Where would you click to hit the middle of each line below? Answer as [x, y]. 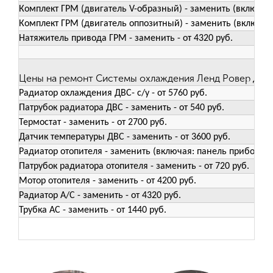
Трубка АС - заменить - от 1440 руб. [93, 211]
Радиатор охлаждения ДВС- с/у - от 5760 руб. [113, 94]
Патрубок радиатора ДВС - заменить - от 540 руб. [122, 108]
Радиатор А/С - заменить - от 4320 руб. [100, 196]
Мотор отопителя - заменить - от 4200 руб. [108, 181]
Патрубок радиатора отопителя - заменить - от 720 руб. [134, 167]
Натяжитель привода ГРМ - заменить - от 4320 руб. [126, 39]
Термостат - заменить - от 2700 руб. [93, 123]
